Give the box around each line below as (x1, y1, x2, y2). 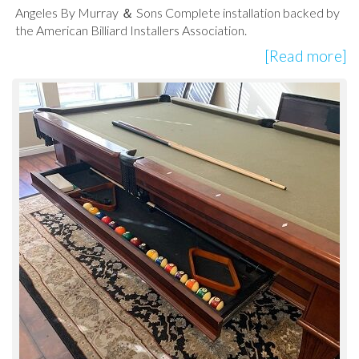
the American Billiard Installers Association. (15, 22, 247, 38)
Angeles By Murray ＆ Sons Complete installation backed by (15, 5, 340, 21)
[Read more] (264, 46, 347, 66)
